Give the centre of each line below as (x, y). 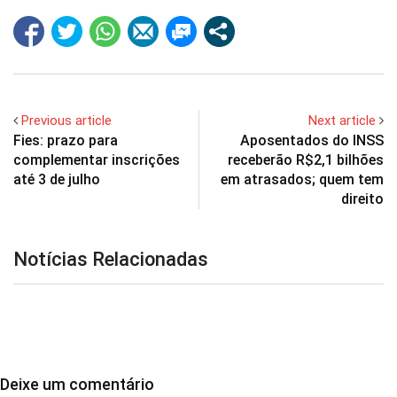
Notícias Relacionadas (111, 259)
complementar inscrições (97, 160)
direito (362, 198)
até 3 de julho (57, 179)
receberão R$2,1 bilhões (306, 160)
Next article (342, 120)
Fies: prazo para (66, 140)
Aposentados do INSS (312, 140)
